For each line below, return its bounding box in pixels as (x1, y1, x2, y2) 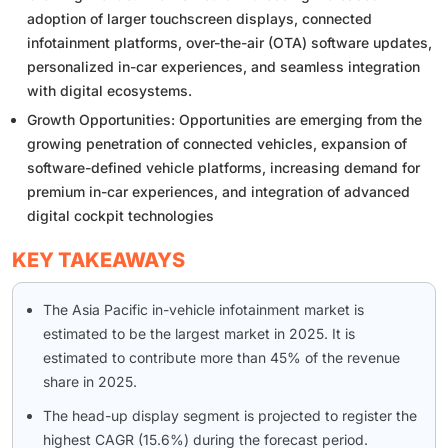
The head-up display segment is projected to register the (43, 407, 417, 425)
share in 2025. (43, 373, 137, 391)
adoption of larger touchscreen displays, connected (27, 10, 372, 28)
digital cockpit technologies (27, 207, 214, 225)
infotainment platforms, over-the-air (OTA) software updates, (27, 34, 432, 52)
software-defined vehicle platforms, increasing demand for (27, 159, 420, 177)
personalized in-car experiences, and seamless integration (27, 58, 420, 76)
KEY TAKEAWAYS (12, 248, 185, 273)
